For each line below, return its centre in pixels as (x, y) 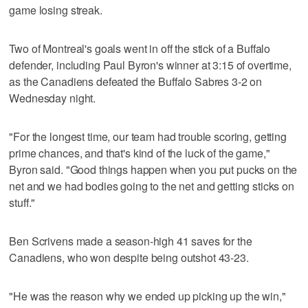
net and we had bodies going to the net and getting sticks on (152, 186)
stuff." (22, 202)
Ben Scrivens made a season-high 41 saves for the (131, 241)
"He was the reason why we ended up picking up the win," (147, 296)
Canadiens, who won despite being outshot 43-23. (129, 257)
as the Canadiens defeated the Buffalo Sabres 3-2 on (136, 81)
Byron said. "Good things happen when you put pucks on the (153, 169)
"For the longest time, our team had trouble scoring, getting (148, 136)
